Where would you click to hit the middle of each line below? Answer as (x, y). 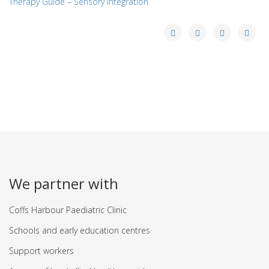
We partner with (64, 183)
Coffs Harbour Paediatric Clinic (68, 210)
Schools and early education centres (80, 230)
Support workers (41, 251)
